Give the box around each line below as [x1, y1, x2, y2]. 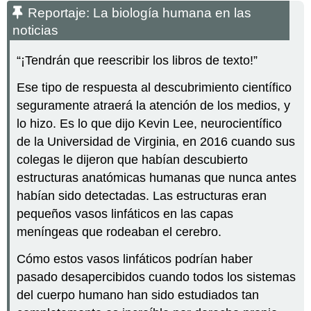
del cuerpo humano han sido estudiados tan [17, 287, 260, 302]
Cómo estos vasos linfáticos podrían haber [17, 251, 253, 266]
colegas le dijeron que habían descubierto [17, 152, 249, 167]
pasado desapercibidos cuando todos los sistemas [17, 269, 296, 284]
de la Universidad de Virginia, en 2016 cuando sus [17, 134, 296, 149]
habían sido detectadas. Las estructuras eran [17, 188, 267, 203]
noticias [12, 23, 59, 38]
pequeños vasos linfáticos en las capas [17, 206, 234, 221]
